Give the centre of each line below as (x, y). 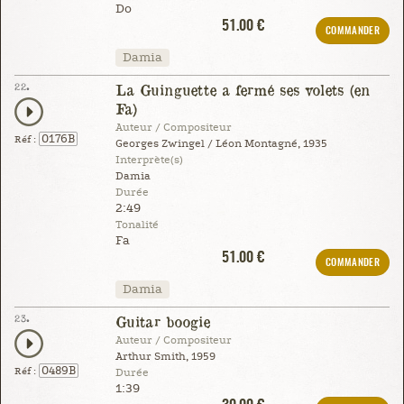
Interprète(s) (149, 160)
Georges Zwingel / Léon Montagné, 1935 (221, 143)
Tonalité (137, 225)
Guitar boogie (162, 321)
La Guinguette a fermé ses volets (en (242, 89)
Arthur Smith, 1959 (165, 356)
